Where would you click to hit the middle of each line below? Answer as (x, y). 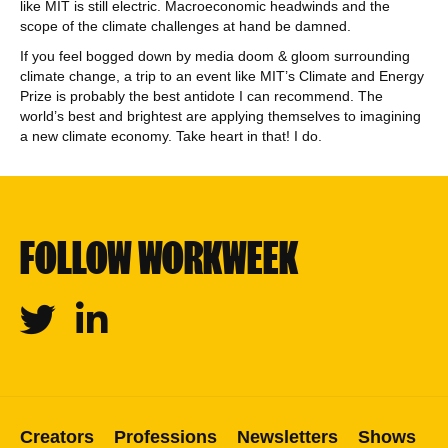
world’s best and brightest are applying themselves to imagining (220, 116)
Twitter (40, 311)
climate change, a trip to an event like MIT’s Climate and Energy (222, 76)
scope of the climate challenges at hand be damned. (187, 26)
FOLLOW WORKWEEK (159, 258)
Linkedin (101, 311)
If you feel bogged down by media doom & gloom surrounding (215, 56)
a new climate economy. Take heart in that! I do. (171, 136)
